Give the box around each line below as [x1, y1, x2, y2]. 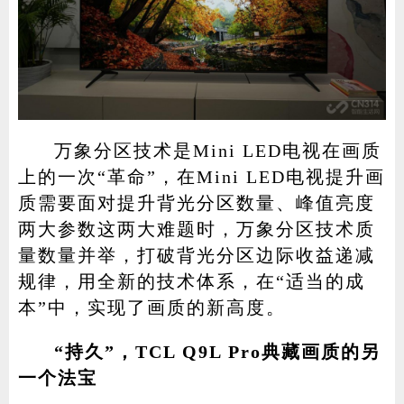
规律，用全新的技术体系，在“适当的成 [17, 271, 365, 292]
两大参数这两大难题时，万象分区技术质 [17, 219, 375, 240]
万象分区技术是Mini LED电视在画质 [53, 141, 381, 161]
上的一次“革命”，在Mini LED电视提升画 [17, 167, 385, 188]
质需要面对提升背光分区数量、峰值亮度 [17, 193, 375, 214]
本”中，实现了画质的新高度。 [17, 298, 286, 318]
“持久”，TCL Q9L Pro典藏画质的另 [53, 342, 381, 363]
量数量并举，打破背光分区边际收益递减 [17, 245, 375, 266]
